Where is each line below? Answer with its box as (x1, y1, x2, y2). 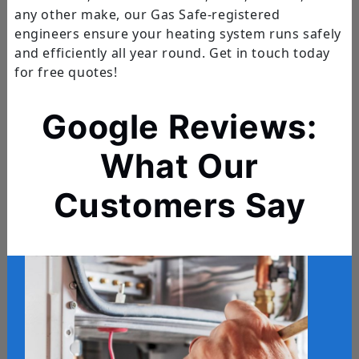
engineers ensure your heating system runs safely (14, 24, 341, 42)
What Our (100, 145, 259, 186)
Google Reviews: (42, 106, 317, 147)
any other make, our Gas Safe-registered (14, 5, 280, 23)
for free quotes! (14, 63, 118, 81)
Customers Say (53, 184, 306, 225)
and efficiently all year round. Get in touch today (14, 43, 330, 62)
